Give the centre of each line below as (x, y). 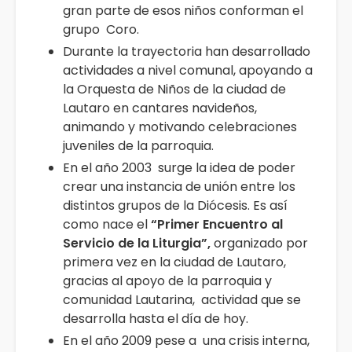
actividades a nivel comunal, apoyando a (188, 70)
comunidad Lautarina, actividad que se (182, 299)
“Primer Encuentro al (217, 224)
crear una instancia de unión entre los (179, 186)
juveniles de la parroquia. (138, 145)
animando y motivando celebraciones (180, 126)
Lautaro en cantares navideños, (160, 108)
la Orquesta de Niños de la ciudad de (174, 89)
